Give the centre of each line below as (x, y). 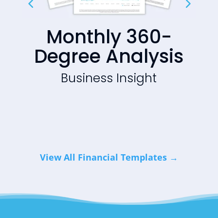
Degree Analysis (109, 56)
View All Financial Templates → (109, 157)
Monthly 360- (109, 36)
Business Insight (109, 78)
